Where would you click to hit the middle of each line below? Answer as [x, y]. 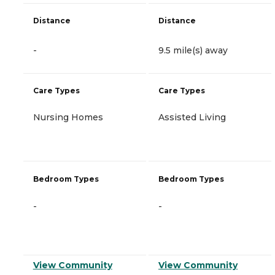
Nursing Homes [68, 117]
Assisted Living [192, 117]
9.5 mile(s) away [193, 50]
